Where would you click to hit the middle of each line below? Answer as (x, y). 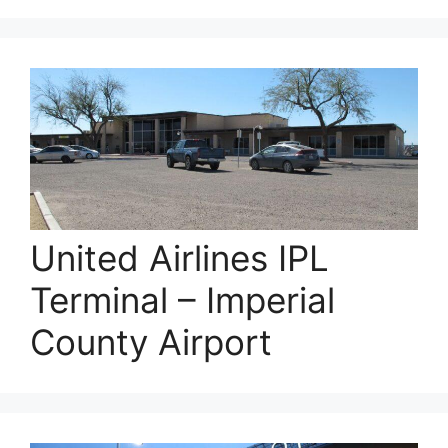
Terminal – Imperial (182, 299)
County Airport (151, 341)
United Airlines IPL (179, 257)
